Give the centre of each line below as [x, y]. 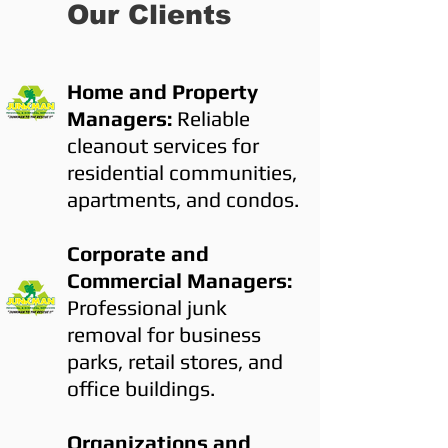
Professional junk [147, 307]
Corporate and [138, 253]
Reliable [211, 118]
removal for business [164, 334]
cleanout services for [163, 145]
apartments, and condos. [183, 199]
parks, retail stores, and [175, 361]
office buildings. [141, 388]
